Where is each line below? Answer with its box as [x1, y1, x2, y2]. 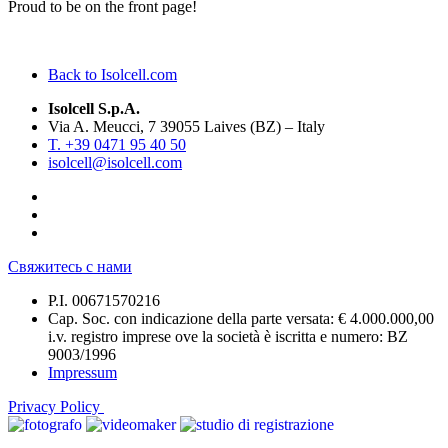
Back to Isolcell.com [48, 66, 177, 84]
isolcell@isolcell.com [48, 154, 182, 172]
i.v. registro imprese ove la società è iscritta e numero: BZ [48, 328, 408, 346]
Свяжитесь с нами [8, 258, 132, 276]
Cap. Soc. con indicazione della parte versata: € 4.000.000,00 [48, 310, 434, 328]
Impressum [48, 364, 117, 382]
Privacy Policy [8, 398, 104, 416]
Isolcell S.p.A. [48, 100, 140, 118]
